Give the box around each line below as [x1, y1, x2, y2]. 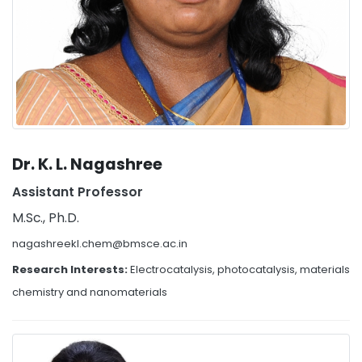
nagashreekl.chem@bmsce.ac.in [12, 236, 187, 251]
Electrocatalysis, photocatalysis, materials [130, 262, 350, 277]
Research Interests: [12, 262, 130, 277]
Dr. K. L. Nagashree [12, 154, 162, 175]
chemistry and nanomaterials [12, 284, 167, 300]
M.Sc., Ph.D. [12, 209, 79, 226]
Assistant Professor [12, 183, 143, 200]
